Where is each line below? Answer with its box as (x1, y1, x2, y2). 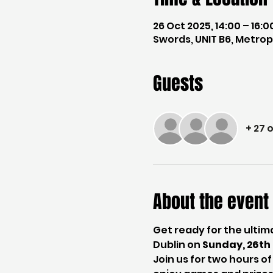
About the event (152, 188, 269, 215)
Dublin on (152, 238, 202, 252)
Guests (152, 70, 203, 97)
